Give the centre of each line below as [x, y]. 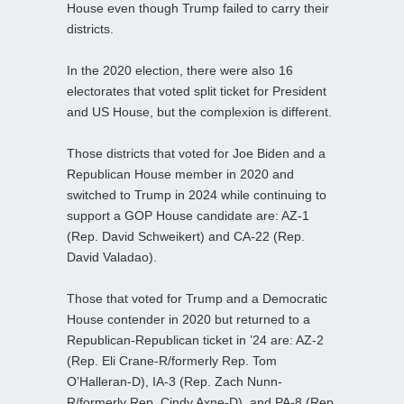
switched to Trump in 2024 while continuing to [197, 195]
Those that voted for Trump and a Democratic [197, 299]
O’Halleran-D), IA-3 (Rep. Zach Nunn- [174, 382]
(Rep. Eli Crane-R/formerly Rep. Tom [172, 361]
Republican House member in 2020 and [180, 174]
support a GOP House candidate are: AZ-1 [188, 216]
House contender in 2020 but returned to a [188, 320]
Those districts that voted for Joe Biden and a [196, 154]
